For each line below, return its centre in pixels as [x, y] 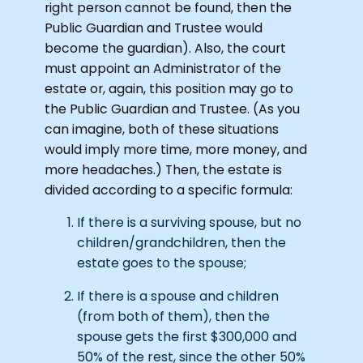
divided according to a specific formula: [169, 190]
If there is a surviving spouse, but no [190, 223]
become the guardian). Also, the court [166, 48]
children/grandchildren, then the [182, 243]
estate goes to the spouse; [162, 263]
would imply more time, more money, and [176, 149]
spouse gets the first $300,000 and [187, 337]
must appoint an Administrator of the [163, 68]
